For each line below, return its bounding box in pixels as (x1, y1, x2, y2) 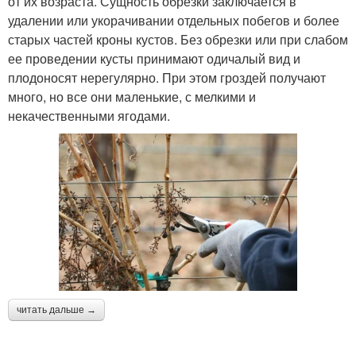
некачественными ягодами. (8, 106, 170, 125)
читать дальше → (17, 304, 96, 316)
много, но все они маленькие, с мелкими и (8, 87, 256, 106)
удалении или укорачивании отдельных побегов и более (8, 10, 339, 29)
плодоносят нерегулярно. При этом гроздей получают (8, 68, 326, 87)
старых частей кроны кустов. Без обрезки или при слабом (8, 29, 348, 48)
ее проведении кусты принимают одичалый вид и (8, 48, 300, 68)
